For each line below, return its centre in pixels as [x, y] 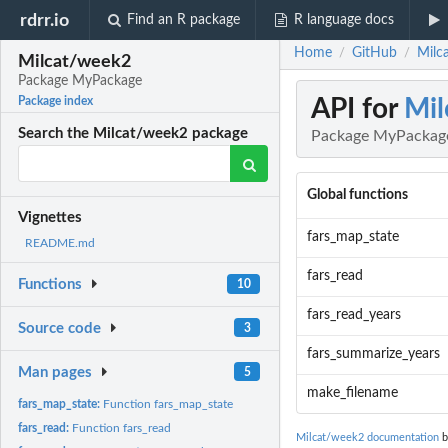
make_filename [352, 393]
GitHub [374, 53]
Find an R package [184, 20]
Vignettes [50, 218]
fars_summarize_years [373, 354]
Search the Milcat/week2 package [133, 134]
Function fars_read [122, 427]
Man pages [55, 372]
